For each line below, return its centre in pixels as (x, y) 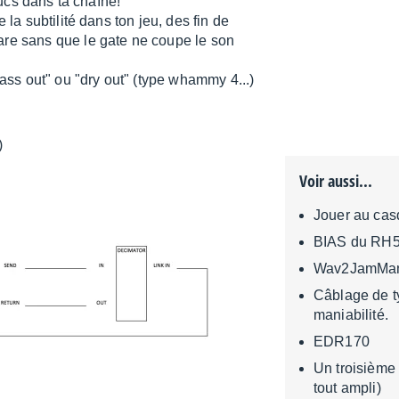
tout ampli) (347, 388)
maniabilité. (351, 315)
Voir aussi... (336, 181)
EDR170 (342, 342)
